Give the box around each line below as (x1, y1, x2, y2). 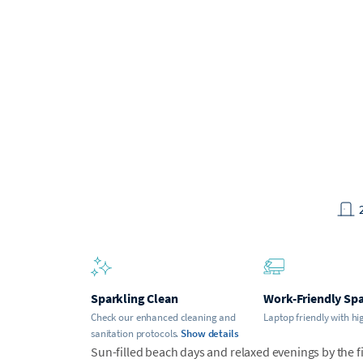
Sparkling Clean (91, 289, 178, 306)
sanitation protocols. (91, 326, 179, 340)
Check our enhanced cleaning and (91, 310, 236, 324)
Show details (181, 326, 239, 340)
